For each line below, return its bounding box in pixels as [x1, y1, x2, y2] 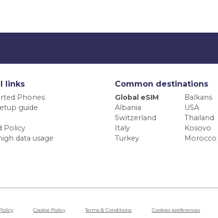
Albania [115, 103, 141, 112]
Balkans [184, 93, 212, 102]
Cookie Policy [33, 207, 66, 214]
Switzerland [115, 113, 156, 123]
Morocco [184, 134, 217, 143]
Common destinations [115, 79, 208, 89]
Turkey [115, 134, 139, 143]
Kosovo [184, 124, 211, 133]
